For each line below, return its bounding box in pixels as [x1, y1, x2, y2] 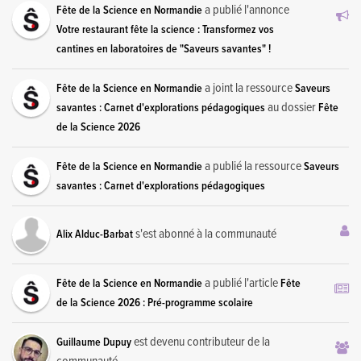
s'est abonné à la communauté [133, 225, 276, 243]
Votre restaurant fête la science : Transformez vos [56, 22, 274, 37]
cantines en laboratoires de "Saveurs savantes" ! [56, 41, 271, 56]
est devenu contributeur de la [131, 333, 270, 351]
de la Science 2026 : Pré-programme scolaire [56, 295, 253, 310]
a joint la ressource [202, 79, 295, 97]
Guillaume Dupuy [56, 334, 131, 350]
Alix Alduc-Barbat [56, 226, 133, 242]
